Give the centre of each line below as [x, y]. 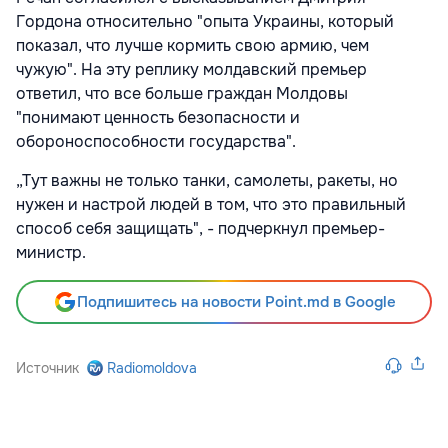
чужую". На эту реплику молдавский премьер [191, 70]
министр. [51, 253]
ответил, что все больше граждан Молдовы [182, 94]
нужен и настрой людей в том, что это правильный [211, 205]
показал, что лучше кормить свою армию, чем [192, 46]
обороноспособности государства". [156, 142]
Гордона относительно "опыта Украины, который [205, 22]
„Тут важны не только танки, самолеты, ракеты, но [207, 181]
